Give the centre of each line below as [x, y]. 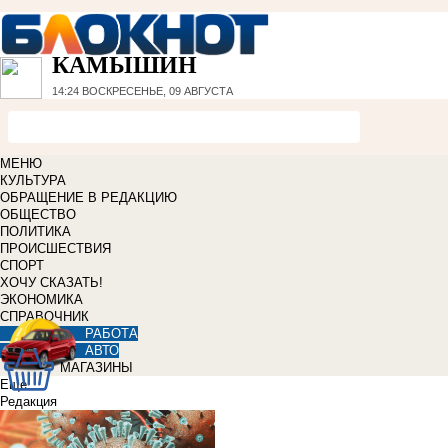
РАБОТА [111, 334]
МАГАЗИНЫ [96, 368]
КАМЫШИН [124, 65]
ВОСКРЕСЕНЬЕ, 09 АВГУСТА [156, 91]
